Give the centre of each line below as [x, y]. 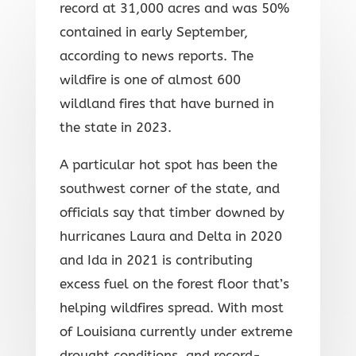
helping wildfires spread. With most [171, 308]
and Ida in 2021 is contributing [156, 260]
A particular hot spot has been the [168, 165]
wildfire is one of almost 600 [150, 80]
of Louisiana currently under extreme [176, 332]
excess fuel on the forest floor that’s [174, 284]
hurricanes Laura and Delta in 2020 [170, 236]
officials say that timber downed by [172, 213]
